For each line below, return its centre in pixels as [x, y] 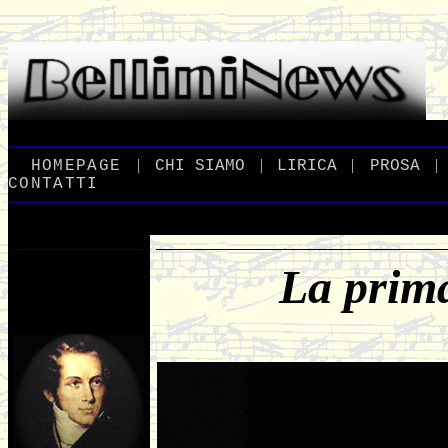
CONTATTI [53, 184]
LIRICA [307, 166]
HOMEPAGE [76, 166]
